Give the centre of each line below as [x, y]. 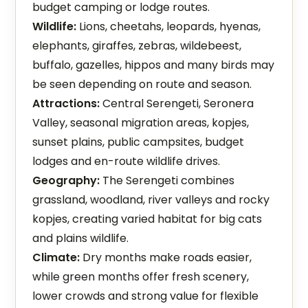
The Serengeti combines [167, 180]
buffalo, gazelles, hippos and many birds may [154, 65]
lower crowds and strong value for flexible [146, 296]
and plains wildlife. [81, 238]
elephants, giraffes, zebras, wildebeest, [137, 46]
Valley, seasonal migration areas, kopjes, [141, 123]
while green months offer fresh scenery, [141, 277]
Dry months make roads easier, [166, 257]
